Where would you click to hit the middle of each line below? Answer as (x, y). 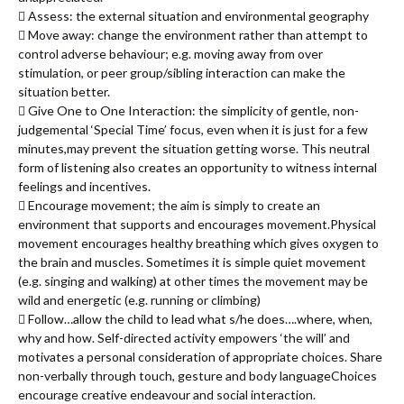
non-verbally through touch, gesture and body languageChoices (197, 376)
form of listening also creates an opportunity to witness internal (197, 168)
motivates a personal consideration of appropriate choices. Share (200, 357)
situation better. (64, 92)
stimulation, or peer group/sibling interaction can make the (182, 73)
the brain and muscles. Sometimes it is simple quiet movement (192, 262)
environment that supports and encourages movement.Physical (197, 225)
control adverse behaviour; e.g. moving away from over (170, 54)
